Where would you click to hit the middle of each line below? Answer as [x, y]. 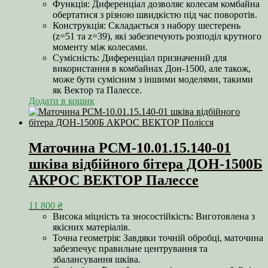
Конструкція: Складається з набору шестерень [147, 25]
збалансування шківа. [97, 259]
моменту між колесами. [100, 47]
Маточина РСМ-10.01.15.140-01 [130, 147]
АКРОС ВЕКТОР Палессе [114, 180]
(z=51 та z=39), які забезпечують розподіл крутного [157, 36]
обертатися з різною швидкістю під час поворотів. [155, 14]
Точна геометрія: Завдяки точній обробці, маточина [158, 237]
